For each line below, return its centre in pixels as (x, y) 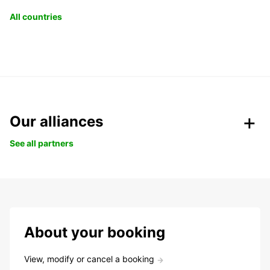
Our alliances (56, 122)
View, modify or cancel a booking (89, 259)
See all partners (42, 143)
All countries (36, 17)
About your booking (95, 233)
